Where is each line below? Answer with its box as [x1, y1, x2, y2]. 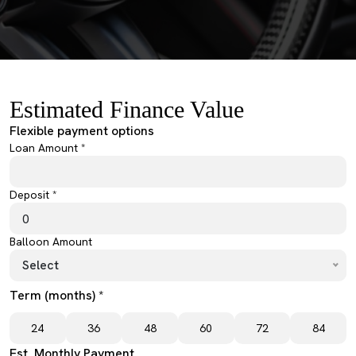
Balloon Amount [10, 234, 92, 249]
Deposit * [10, 188, 57, 202]
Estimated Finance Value [10, 96, 244, 122]
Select [22, 257, 59, 273]
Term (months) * [10, 287, 103, 304]
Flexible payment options [10, 122, 154, 139]
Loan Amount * [10, 141, 86, 155]
